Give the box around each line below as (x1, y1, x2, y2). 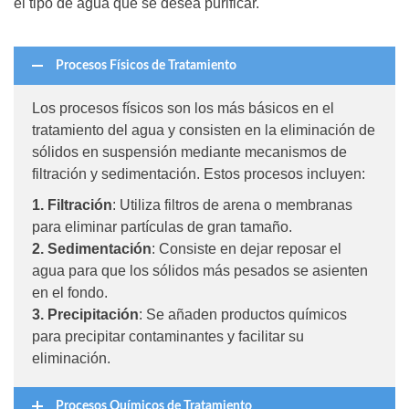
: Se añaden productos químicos (139, 306, 347, 322)
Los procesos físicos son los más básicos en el (32, 100, 334, 116)
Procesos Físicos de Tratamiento (56, 58, 236, 72)
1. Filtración (32, 196, 112, 213)
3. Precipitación (32, 306, 139, 322)
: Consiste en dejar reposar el (152, 240, 341, 257)
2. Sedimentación (32, 240, 152, 257)
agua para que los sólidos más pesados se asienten (32, 262, 368, 278)
